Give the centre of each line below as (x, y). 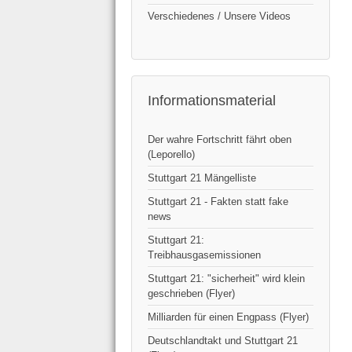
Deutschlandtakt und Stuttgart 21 (223, 340)
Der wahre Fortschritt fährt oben (220, 139)
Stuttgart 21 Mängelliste (202, 178)
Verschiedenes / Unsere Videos (219, 16)
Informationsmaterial (212, 100)
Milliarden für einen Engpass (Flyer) (228, 317)
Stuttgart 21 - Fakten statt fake (218, 201)
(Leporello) (171, 154)
